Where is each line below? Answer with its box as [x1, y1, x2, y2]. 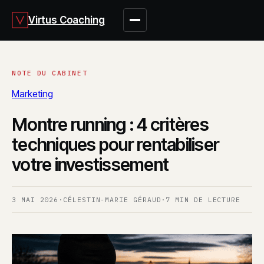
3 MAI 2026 [12, 194, 59, 204]
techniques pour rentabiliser [12, 133, 219, 155]
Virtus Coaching [28, 14, 105, 26]
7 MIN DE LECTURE [166, 194, 241, 204]
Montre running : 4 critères [12, 113, 209, 135]
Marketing [12, 88, 53, 100]
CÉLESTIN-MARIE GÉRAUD [63, 194, 161, 204]
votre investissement [12, 153, 169, 175]
